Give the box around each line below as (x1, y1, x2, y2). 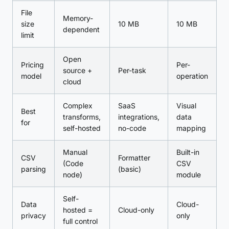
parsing (21, 165, 46, 173)
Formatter (118, 153, 150, 162)
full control (63, 217, 98, 225)
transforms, (63, 112, 101, 121)
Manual (63, 148, 87, 156)
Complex (63, 101, 93, 110)
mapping (176, 124, 206, 132)
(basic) (118, 165, 141, 173)
